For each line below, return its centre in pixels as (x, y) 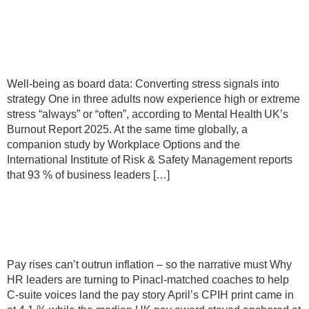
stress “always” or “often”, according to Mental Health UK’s (148, 114)
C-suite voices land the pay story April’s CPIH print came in (150, 295)
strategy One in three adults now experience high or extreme (153, 99)
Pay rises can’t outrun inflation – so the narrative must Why (149, 265)
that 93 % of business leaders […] (88, 175)
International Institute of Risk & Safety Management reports (150, 160)
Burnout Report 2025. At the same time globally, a (127, 129)
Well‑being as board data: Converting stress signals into (143, 84)
